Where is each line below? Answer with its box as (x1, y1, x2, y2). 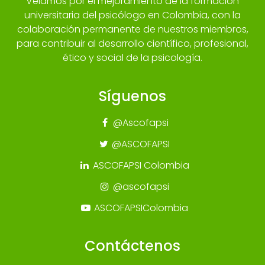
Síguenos (99, 86, 166, 106)
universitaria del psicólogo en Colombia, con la (24, 8, 241, 22)
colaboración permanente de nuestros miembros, (17, 22, 248, 36)
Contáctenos (85, 235, 180, 256)
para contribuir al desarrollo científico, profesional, (17, 36, 248, 50)
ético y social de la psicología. (63, 50, 202, 64)
